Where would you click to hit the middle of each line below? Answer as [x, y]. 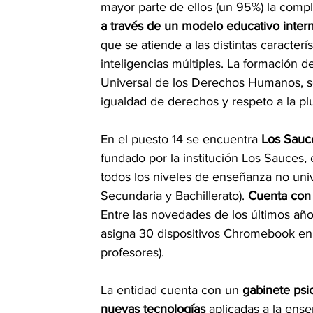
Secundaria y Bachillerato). [174, 195]
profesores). [132, 252]
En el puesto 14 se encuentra [181, 139]
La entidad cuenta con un [172, 290]
